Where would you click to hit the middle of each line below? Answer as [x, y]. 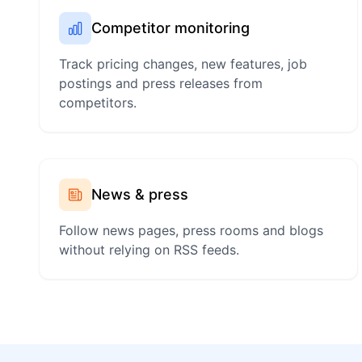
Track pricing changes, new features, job [183, 64]
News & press [140, 195]
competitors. [98, 103]
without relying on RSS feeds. [149, 250]
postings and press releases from [161, 84]
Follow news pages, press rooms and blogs [191, 231]
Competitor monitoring [170, 28]
